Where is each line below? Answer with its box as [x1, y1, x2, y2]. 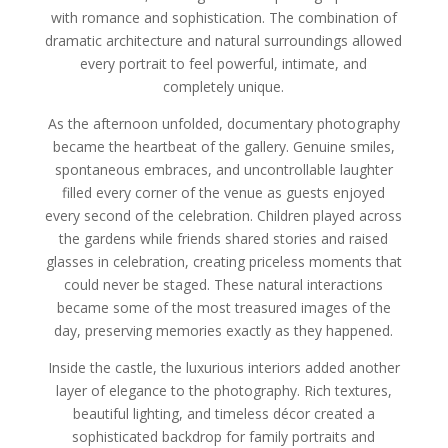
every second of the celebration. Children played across [45, 205, 403, 225]
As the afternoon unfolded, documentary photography [47, 113, 400, 133]
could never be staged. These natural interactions [64, 274, 384, 294]
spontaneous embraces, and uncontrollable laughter [54, 159, 393, 179]
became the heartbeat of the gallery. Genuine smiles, [52, 136, 395, 156]
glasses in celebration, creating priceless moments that [45, 251, 402, 271]
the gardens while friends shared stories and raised [59, 228, 389, 248]
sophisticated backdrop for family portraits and [72, 426, 376, 446]
